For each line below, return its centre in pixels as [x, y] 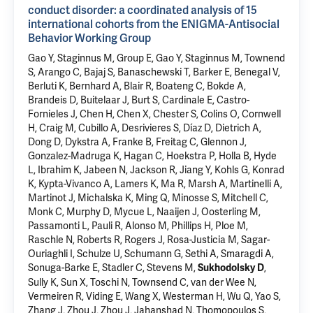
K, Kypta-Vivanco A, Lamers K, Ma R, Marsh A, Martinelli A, [155, 184]
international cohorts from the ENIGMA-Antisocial [154, 24]
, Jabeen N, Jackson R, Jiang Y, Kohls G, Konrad [182, 170]
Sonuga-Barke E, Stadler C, [87, 268]
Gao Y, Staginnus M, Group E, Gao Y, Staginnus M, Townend [156, 58]
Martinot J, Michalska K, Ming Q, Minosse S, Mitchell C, [148, 198]
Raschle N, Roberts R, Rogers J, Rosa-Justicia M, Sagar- [149, 240]
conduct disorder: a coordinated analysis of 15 [143, 10]
